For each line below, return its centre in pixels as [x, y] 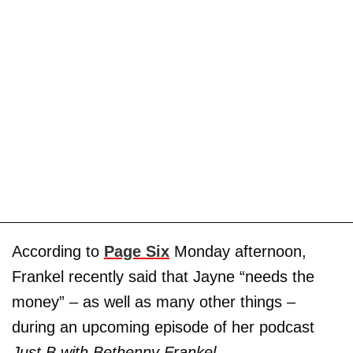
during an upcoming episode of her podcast [163, 327]
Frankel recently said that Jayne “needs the [163, 276]
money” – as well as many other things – [154, 301]
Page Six [137, 251]
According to [58, 251]
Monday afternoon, [238, 251]
